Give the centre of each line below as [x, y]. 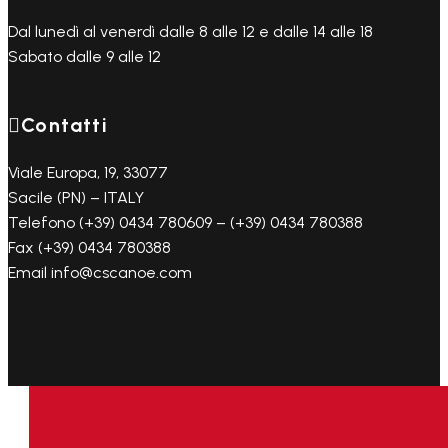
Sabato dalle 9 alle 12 [84, 56]
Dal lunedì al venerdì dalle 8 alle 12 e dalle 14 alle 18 [190, 31]
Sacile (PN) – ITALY [76, 197]
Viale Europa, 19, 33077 [88, 172]
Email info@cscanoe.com [100, 272]
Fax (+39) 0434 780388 [89, 247]
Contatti [64, 125]
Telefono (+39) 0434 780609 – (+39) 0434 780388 [185, 222]
